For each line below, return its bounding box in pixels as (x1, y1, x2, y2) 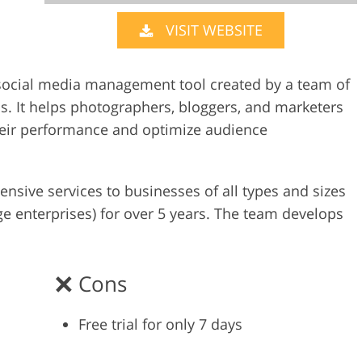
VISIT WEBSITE (165, 20, 263, 40)
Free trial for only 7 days (78, 314, 242, 335)
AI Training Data (138, 20, 226, 36)
